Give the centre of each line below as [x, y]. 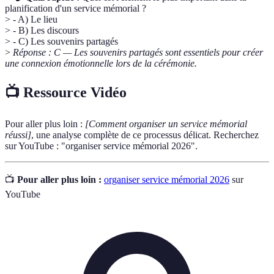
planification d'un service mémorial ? [76, 9]
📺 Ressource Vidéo [66, 93]
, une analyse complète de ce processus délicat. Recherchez [145, 135]
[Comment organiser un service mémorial [166, 124]
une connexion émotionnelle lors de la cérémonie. [101, 64]
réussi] [18, 135]
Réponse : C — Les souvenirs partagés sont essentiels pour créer [138, 53]
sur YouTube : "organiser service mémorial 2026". [101, 146]
